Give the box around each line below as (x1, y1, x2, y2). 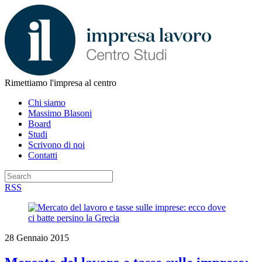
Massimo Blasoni (28, 108, 92, 118)
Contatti (28, 150, 57, 160)
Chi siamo (28, 98, 65, 108)
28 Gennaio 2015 (5, 233, 69, 243)
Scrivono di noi (28, 140, 85, 150)
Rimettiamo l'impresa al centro (5, 78, 116, 88)
